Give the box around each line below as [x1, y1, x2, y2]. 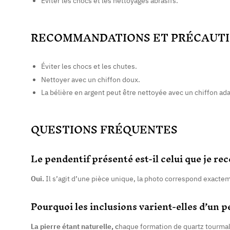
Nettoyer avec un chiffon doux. [41, 74, 140, 84]
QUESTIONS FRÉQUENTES [31, 118, 178, 142]
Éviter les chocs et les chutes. [41, 61, 137, 71]
